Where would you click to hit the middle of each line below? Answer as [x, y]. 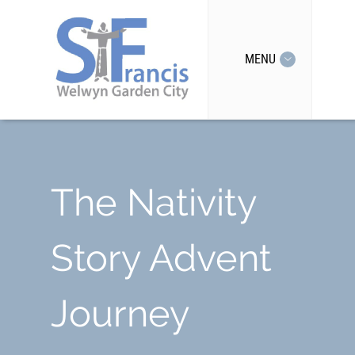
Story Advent [161, 258]
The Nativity [153, 202]
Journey [120, 313]
